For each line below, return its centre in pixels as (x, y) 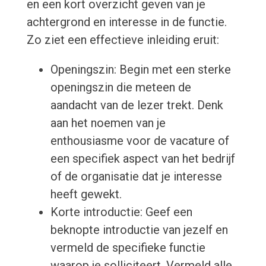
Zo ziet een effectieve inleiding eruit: (123, 40)
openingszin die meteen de (121, 88)
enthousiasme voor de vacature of (140, 141)
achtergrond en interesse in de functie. (126, 22)
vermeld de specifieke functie (128, 248)
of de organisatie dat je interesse (136, 177)
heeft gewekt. (86, 194)
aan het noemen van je (108, 123)
